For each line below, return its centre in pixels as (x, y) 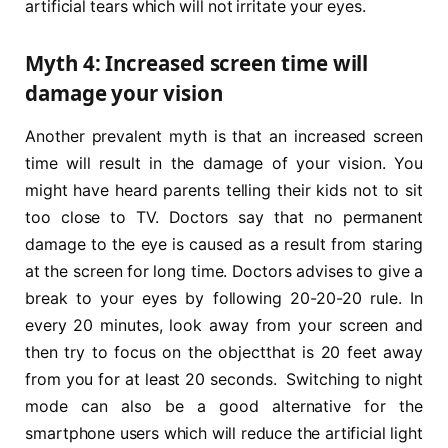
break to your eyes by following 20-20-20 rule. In (224, 299)
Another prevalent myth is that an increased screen (224, 137)
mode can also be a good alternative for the (224, 407)
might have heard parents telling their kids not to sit (224, 191)
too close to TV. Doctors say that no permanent (224, 218)
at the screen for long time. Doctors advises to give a (224, 272)
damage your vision (124, 93)
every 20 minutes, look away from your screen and (224, 326)
